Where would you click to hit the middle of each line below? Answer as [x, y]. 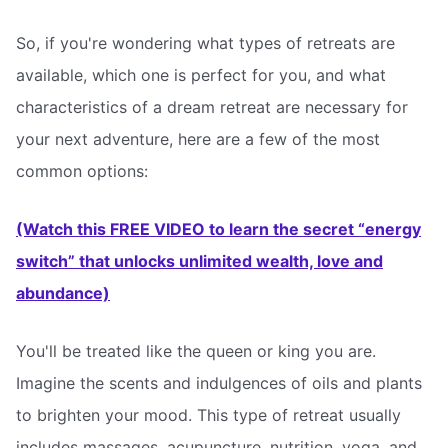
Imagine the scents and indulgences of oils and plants [219, 382]
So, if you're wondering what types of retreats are [205, 43]
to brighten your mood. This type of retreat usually [208, 414]
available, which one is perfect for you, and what [201, 75]
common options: [82, 171]
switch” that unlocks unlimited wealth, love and [199, 261]
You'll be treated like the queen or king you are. [196, 350]
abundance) [63, 293]
